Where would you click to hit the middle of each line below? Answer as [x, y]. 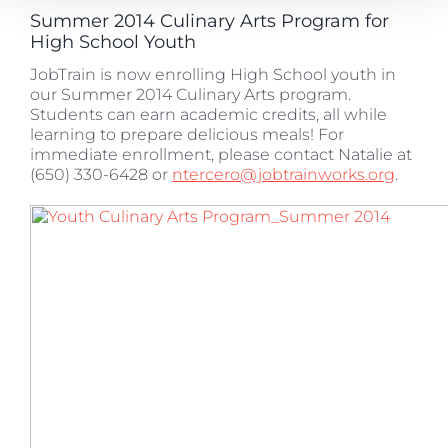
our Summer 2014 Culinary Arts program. [190, 95]
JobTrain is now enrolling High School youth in [213, 75]
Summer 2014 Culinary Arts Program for [209, 21]
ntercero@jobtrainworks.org [283, 175]
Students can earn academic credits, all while [208, 115]
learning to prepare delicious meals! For [187, 135]
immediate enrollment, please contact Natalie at [221, 155]
